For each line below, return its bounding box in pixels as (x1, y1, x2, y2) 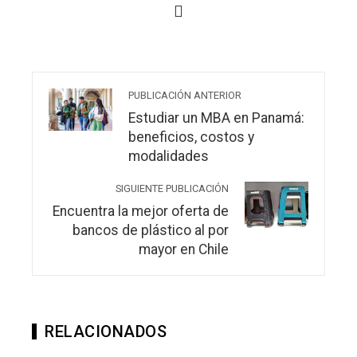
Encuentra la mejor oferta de (53, 202, 229, 219)
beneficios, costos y (128, 128, 254, 145)
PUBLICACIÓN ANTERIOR (128, 88, 241, 101)
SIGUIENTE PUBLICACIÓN (116, 182, 229, 194)
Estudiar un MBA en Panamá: (128, 109, 304, 126)
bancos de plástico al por (73, 222, 229, 238)
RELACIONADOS (45, 321, 167, 341)
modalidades (128, 147, 209, 164)
